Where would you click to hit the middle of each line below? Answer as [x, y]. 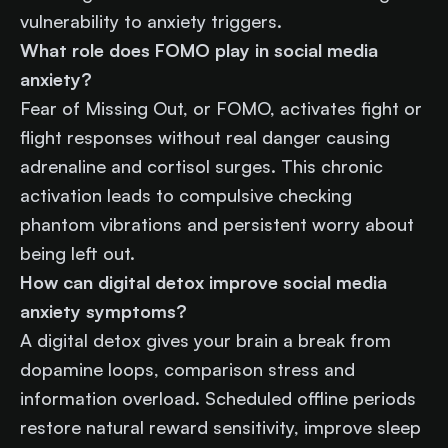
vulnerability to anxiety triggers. [156, 20]
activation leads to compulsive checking [186, 194]
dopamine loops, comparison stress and [187, 368]
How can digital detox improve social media [203, 281]
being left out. [82, 252]
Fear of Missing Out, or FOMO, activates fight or [221, 107]
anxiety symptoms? [103, 310]
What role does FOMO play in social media [199, 49]
